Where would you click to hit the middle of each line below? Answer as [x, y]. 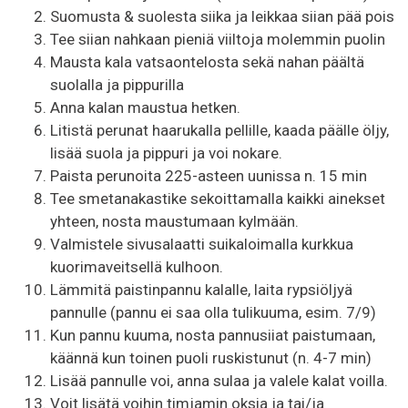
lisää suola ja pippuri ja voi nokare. [166, 153]
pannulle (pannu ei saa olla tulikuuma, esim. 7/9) [213, 312]
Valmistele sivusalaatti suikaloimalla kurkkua [202, 244]
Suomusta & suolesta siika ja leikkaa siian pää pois [222, 16]
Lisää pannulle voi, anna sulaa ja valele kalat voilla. [219, 380]
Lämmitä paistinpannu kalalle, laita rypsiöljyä [201, 289]
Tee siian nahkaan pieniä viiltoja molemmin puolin [218, 39]
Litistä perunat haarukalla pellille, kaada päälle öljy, [219, 130]
